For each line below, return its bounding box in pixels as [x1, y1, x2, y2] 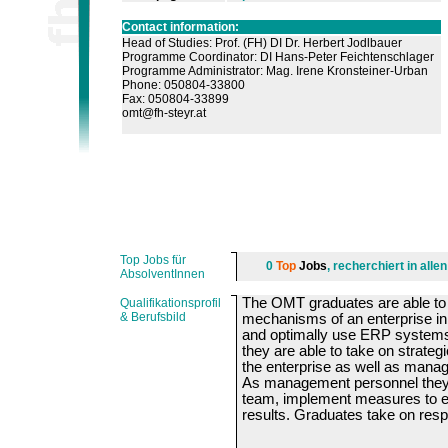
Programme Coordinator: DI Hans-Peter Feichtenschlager [122, 50, 434, 65]
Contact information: [122, 20, 239, 35]
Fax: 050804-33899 [122, 92, 229, 107]
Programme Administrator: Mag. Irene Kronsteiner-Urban [122, 64, 428, 79]
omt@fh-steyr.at [122, 106, 206, 121]
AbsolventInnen [120, 267, 205, 282]
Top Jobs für [120, 253, 186, 268]
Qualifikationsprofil [120, 296, 221, 311]
